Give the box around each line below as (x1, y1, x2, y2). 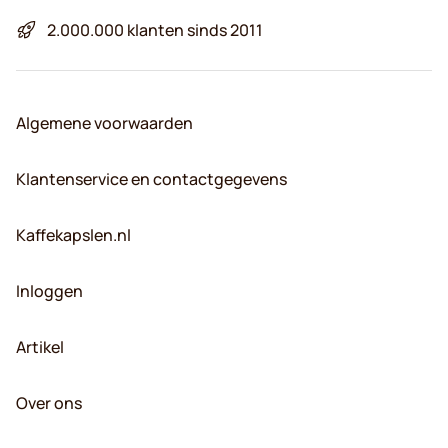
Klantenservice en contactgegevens (16, 167, 287, 190)
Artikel (16, 335, 64, 358)
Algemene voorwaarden (16, 111, 193, 134)
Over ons (16, 391, 82, 414)
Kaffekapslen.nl (16, 223, 131, 246)
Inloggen (16, 279, 83, 302)
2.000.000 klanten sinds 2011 (47, 18, 263, 41)
